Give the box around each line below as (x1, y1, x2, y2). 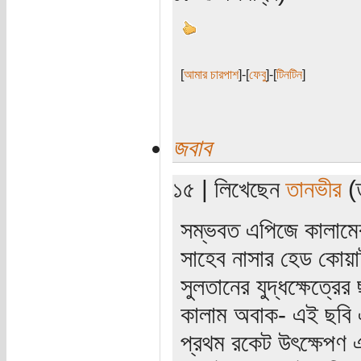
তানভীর (285, 175, 342, 203)
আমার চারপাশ (183, 68, 239, 82)
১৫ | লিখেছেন (172, 175, 286, 203)
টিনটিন (276, 68, 302, 82)
